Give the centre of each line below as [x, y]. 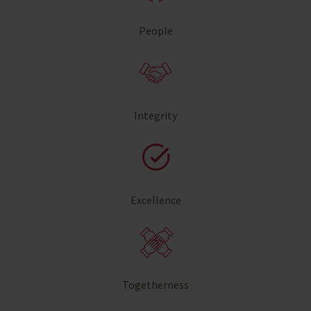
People [155, 30]
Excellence [155, 200]
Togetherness [155, 284]
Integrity [155, 115]
